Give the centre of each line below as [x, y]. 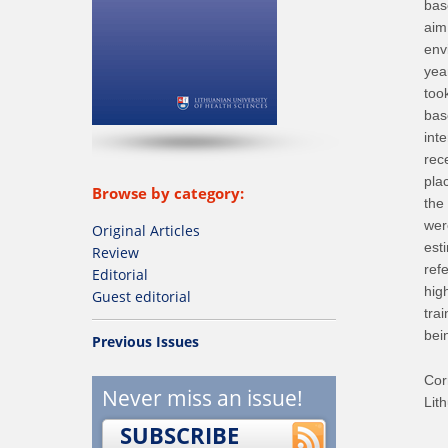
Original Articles [146, 230]
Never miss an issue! [202, 397]
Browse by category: [168, 193]
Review [115, 252]
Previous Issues [145, 342]
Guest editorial [141, 296]
